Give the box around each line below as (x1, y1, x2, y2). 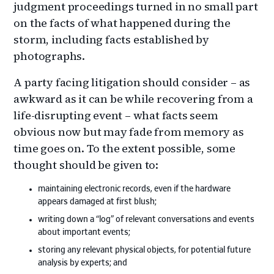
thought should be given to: (13, 157, 159, 172)
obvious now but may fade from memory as (13, 124, 244, 139)
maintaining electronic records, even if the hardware (38, 184, 231, 193)
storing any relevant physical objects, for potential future (38, 245, 251, 254)
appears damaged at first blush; (38, 197, 157, 206)
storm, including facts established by (13, 31, 210, 47)
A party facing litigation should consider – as (13, 74, 251, 90)
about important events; (38, 228, 131, 237)
